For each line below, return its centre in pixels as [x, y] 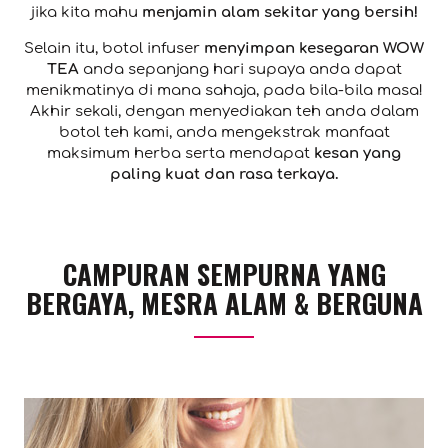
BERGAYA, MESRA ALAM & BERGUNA [224, 303]
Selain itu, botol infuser [114, 49]
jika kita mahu [86, 13]
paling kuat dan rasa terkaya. [224, 175]
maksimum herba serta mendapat [180, 154]
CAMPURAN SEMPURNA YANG [224, 274]
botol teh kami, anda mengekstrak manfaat [224, 133]
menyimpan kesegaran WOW [314, 49]
